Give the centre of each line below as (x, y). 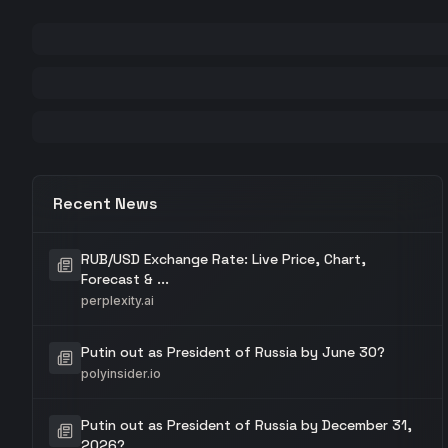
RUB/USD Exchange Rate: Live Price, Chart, (223, 259)
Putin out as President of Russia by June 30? (233, 352)
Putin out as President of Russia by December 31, (246, 425)
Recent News (105, 203)
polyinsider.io (121, 373)
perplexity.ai (117, 300)
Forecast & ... (125, 279)
